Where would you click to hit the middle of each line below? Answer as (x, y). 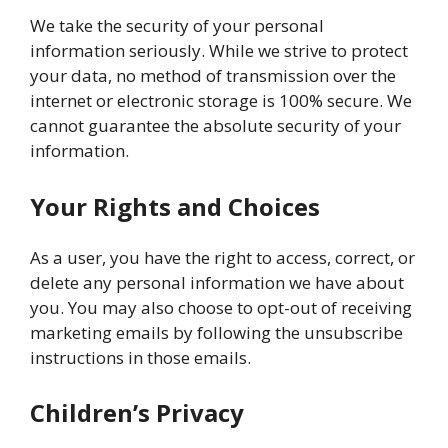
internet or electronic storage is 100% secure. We (221, 100)
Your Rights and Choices (175, 206)
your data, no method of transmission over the (213, 75)
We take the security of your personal (177, 25)
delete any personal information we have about (217, 282)
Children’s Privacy (137, 412)
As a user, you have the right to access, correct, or (222, 257)
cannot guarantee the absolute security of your (215, 125)
